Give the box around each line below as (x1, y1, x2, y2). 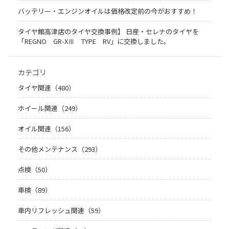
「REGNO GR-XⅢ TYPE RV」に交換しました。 (18, 36, 170, 47)
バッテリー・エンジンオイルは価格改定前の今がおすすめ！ (18, 6, 197, 16)
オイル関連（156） (18, 124, 75, 134)
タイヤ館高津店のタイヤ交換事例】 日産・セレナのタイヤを (18, 27, 199, 37)
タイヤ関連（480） (18, 83, 75, 93)
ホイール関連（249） (18, 103, 82, 113)
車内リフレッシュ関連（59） (18, 205, 105, 216)
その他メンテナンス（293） (18, 144, 102, 154)
